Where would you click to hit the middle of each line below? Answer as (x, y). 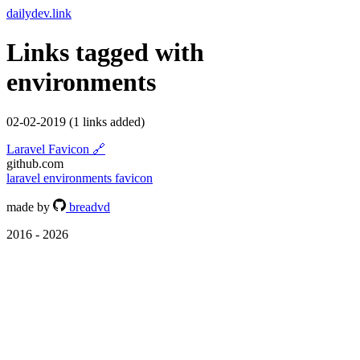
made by (30, 207)
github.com (35, 163)
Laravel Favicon (49, 149)
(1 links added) (107, 121)
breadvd (88, 207)
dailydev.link (39, 13)
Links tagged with (105, 53)
